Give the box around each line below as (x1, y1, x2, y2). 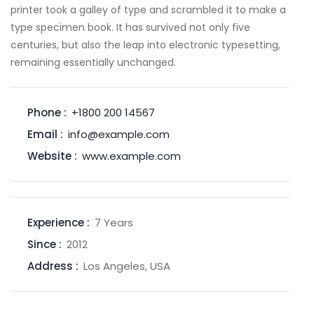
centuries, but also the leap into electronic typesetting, (11, 37, 280, 52)
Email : (27, 126, 63, 142)
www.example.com (82, 148, 181, 163)
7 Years (95, 214, 133, 230)
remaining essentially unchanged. (11, 55, 176, 69)
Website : (27, 148, 77, 163)
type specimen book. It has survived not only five (11, 20, 250, 34)
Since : (27, 236, 62, 252)
